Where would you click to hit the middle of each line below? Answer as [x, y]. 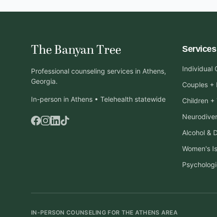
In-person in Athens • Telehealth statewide [98, 99]
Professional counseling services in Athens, [99, 71]
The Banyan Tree [76, 50]
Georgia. [44, 81]
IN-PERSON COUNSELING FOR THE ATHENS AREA [104, 212]
